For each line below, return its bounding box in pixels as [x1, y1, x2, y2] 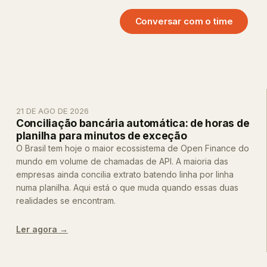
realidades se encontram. [15, 195, 116, 206]
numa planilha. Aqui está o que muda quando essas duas [15, 182, 238, 193]
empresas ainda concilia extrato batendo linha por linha [15, 169, 234, 179]
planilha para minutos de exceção [15, 129, 187, 142]
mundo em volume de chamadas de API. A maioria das [15, 156, 228, 166]
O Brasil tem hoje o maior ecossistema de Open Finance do [15, 142, 249, 153]
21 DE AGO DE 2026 [15, 105, 89, 116]
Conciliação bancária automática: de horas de [15, 116, 250, 129]
